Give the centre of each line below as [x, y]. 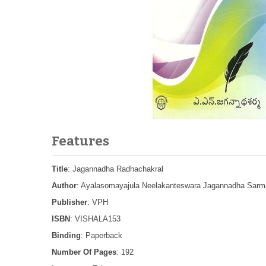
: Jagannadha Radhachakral [115, 169]
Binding [66, 235]
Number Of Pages [84, 252]
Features [80, 141]
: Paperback [102, 235]
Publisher [69, 202]
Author [64, 186]
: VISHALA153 [95, 219]
